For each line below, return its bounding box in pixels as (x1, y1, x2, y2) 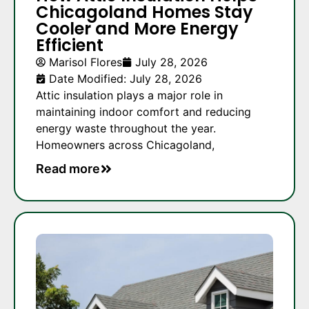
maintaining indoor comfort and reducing (36, 104, 251, 119)
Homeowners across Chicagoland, (36, 137, 215, 152)
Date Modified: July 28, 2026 (49, 71, 202, 86)
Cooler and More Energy (36, 17, 239, 40)
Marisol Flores (49, 54, 122, 69)
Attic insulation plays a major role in (36, 88, 223, 102)
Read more (36, 161, 100, 177)
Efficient (36, 33, 103, 57)
